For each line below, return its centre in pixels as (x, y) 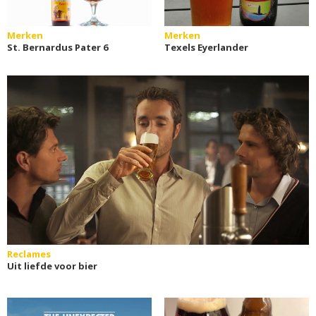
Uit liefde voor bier (52, 266)
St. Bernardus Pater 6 (57, 47)
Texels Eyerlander (206, 47)
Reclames (29, 254)
